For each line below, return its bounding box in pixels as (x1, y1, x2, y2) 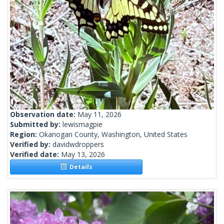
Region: (10, 129, 39, 139)
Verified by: (10, 139, 52, 149)
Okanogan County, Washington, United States (39, 129, 187, 139)
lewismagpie (62, 119, 102, 129)
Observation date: (10, 109, 77, 119)
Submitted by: (10, 119, 62, 129)
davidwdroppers (52, 139, 104, 149)
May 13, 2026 (61, 149, 105, 159)
